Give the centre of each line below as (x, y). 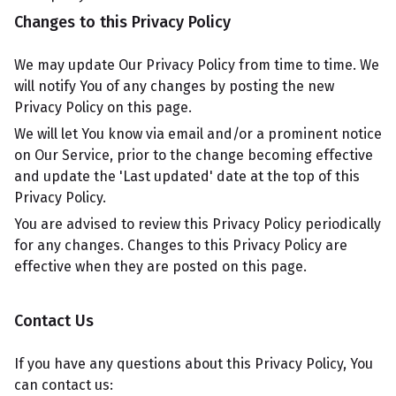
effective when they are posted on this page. (160, 267)
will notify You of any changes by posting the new (174, 86)
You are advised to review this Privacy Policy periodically (198, 224)
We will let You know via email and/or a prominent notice (198, 134)
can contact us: (64, 385)
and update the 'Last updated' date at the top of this (187, 176)
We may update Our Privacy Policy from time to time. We (197, 65)
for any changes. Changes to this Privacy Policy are (181, 245)
